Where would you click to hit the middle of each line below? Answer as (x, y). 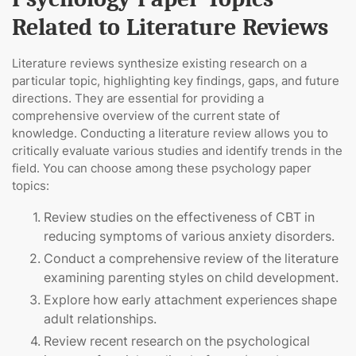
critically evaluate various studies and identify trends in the (177, 151)
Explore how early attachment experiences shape (190, 300)
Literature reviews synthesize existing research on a (159, 64)
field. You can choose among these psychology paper (162, 168)
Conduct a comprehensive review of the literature (191, 259)
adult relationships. (100, 319)
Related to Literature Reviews (170, 28)
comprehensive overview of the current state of (146, 116)
